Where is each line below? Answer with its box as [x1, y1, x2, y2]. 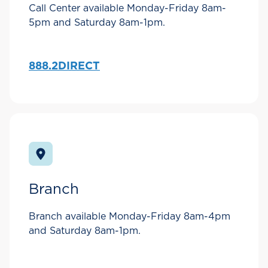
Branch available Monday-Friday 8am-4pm [29, 212, 230, 222]
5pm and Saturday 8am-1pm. [29, 18, 165, 28]
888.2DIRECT [29, 61, 100, 72]
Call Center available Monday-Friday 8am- [29, 4, 226, 14]
